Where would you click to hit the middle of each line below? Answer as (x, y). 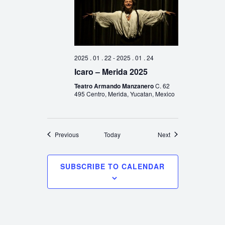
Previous (67, 134)
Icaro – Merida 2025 (111, 71)
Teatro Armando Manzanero (115, 86)
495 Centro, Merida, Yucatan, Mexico (124, 93)
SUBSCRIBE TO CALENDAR (113, 166)
